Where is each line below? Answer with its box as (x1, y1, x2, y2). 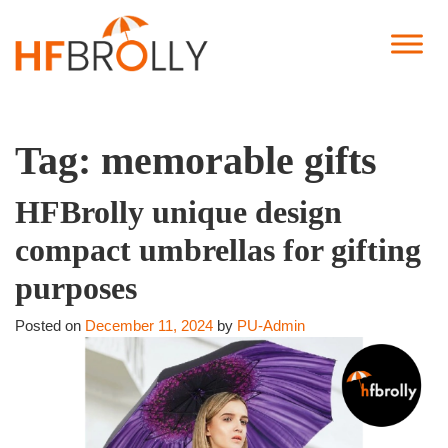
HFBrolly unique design (15, 194, 342, 231)
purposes (15, 270, 137, 307)
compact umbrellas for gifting (15, 232, 421, 269)
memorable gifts (101, 138, 377, 184)
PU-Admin (237, 317, 305, 335)
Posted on (15, 317, 85, 335)
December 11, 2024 (85, 317, 213, 335)
